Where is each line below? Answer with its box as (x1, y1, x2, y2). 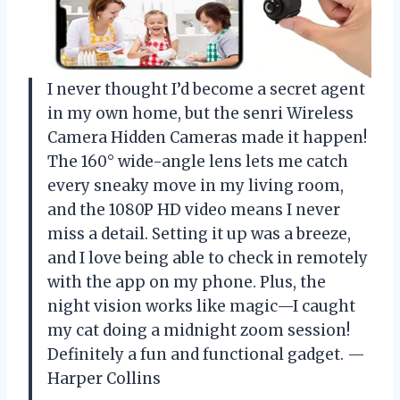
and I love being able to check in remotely (47, 247, 368, 268)
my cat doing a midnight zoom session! (47, 320, 350, 340)
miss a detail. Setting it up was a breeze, (47, 223, 351, 244)
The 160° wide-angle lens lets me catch (47, 151, 348, 171)
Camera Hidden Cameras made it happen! (47, 127, 367, 147)
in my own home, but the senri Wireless (47, 103, 354, 123)
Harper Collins (47, 368, 161, 388)
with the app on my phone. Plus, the (47, 271, 326, 292)
